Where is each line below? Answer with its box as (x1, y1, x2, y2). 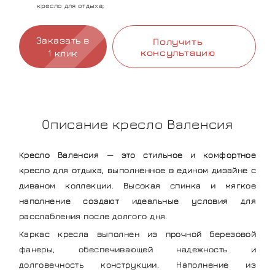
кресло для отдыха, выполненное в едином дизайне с (18, 164, 257, 175)
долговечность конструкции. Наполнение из (18, 259, 257, 270)
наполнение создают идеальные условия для (18, 195, 257, 206)
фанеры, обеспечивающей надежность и (18, 244, 257, 255)
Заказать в (36, 34, 90, 45)
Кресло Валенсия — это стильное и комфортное (18, 149, 257, 160)
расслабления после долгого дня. (18, 210, 168, 221)
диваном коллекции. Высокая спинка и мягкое (18, 179, 257, 190)
